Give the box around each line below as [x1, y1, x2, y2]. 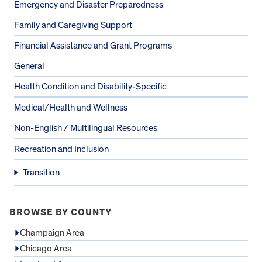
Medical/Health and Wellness [14, 102, 127, 112]
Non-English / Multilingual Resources [14, 123, 157, 133]
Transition [23, 167, 60, 177]
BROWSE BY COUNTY [9, 207, 112, 217]
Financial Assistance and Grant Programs [14, 40, 172, 50]
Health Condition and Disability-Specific [14, 81, 167, 91]
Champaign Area [20, 227, 84, 237]
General [14, 61, 44, 71]
